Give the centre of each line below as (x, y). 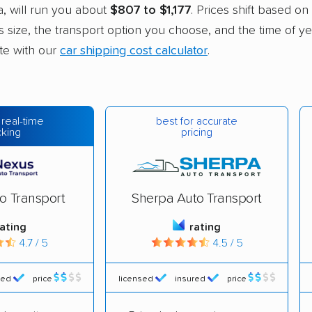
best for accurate (197, 121)
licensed (135, 279)
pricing (197, 132)
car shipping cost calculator (134, 50)
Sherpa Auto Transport (197, 199)
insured (190, 279)
